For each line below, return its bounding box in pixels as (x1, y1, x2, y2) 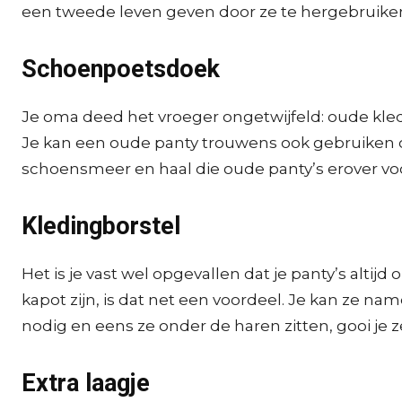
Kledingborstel (22, 212, 180, 240)
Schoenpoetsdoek (22, 55, 220, 83)
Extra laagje (22, 369, 150, 398)
